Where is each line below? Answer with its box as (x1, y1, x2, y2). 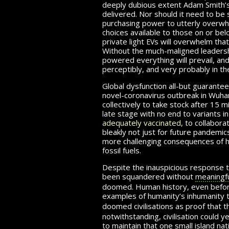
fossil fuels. (102, 145, 141, 155)
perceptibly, (102, 63, 146, 74)
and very (146, 63, 177, 74)
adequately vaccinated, (102, 117, 183, 128)
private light (102, 36, 146, 47)
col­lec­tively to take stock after (102, 99, 210, 109)
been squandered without (102, 171, 195, 181)
